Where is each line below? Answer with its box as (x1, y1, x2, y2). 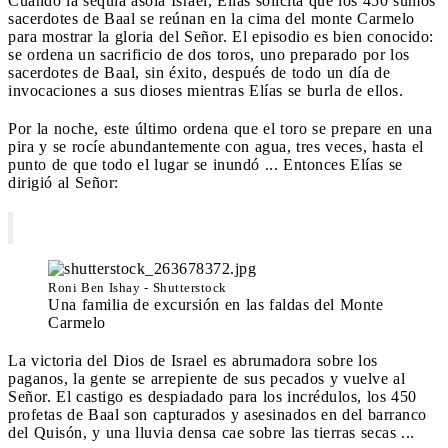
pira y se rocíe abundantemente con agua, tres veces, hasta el (8, 137, 424, 155)
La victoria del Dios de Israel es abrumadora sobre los (8, 351, 378, 369)
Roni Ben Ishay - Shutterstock (48, 279, 227, 295)
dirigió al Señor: (8, 173, 119, 191)
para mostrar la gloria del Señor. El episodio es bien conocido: (8, 27, 434, 45)
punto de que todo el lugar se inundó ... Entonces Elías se (8, 155, 403, 173)
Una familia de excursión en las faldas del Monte (48, 295, 383, 313)
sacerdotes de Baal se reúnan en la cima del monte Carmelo (8, 9, 415, 27)
